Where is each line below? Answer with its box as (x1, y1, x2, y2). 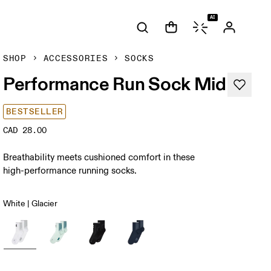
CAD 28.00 (3, 125, 47, 135)
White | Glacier (3, 198, 58, 209)
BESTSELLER (6, 106, 64, 117)
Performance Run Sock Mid (3, 72, 226, 95)
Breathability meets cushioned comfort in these (3, 152, 195, 163)
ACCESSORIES (43, 53, 108, 64)
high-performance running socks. (3, 165, 137, 177)
